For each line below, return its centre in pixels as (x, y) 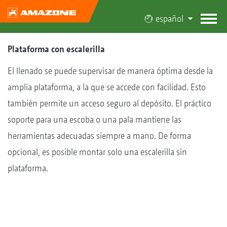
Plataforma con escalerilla (56, 49)
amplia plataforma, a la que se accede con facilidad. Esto (107, 87)
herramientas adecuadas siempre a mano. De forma (99, 136)
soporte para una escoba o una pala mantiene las (94, 119)
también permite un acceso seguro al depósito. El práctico (109, 103)
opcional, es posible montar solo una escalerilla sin (97, 152)
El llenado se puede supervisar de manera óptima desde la (110, 71)
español (169, 18)
